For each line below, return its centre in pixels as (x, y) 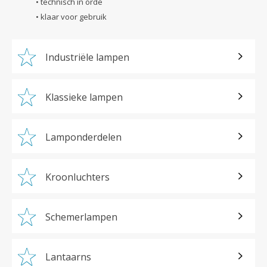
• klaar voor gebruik (71, 16)
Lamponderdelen (83, 137)
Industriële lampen (87, 57)
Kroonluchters (77, 177)
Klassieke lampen (84, 97)
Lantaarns (68, 257)
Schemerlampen (81, 217)
